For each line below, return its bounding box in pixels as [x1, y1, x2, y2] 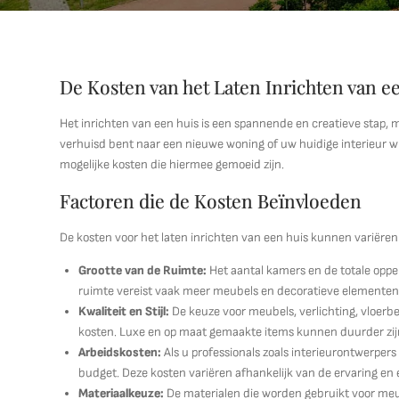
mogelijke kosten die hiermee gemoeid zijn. [60, 157, 285, 172]
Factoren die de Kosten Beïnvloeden [60, 188, 362, 213]
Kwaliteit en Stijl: [78, 304, 170, 319]
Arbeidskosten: [78, 345, 162, 360]
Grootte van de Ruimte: [78, 263, 208, 278]
